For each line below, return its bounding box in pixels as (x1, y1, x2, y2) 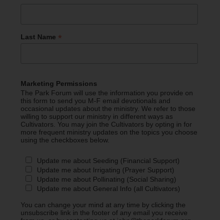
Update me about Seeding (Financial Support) (37, 156, 180, 165)
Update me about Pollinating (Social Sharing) (37, 175, 177, 183)
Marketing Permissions (20, 79, 97, 87)
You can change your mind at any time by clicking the (20, 200, 186, 209)
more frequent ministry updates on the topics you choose (20, 128, 197, 136)
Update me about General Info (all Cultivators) (37, 184, 181, 192)
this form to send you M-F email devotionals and (20, 96, 170, 105)
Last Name (20, 33, 58, 41)
